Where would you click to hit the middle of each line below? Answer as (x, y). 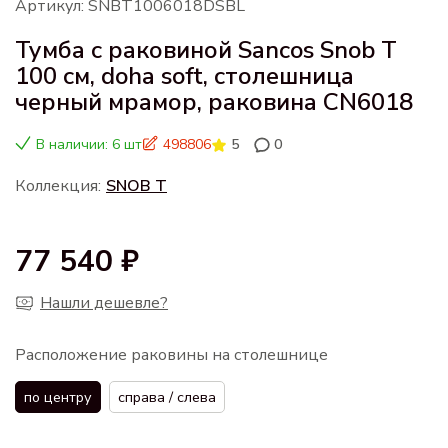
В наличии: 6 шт (89, 144)
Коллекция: (58, 185)
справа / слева (167, 396)
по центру (58, 396)
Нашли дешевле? (104, 302)
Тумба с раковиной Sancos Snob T (206, 49)
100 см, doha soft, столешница (184, 75)
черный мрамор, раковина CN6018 (214, 101)
